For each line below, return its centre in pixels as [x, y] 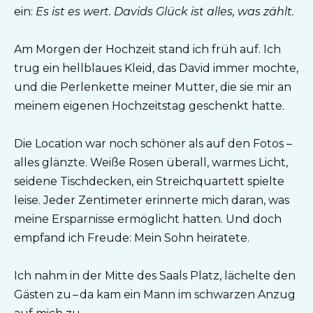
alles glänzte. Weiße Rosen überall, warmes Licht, [151, 163]
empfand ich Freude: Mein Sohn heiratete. [132, 238]
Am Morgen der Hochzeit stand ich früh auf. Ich [147, 49]
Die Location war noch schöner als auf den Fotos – [153, 144]
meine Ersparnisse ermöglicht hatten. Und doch [148, 219]
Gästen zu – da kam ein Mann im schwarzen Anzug [155, 295]
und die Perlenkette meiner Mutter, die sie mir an [153, 87]
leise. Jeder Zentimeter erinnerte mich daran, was [152, 201]
